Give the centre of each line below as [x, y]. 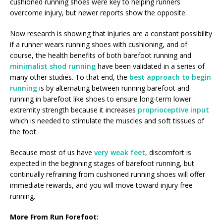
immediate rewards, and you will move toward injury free [101, 185]
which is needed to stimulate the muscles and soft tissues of [107, 120]
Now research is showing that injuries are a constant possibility [111, 33]
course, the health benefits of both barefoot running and [101, 55]
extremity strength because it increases [74, 110]
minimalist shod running [54, 66]
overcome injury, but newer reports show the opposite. [98, 12]
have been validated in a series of [151, 66]
